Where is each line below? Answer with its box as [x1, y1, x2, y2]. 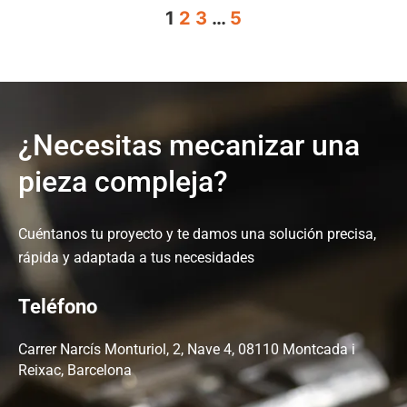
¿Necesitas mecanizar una [18, 128, 360, 164]
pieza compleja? [18, 164, 228, 200]
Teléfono [18, 294, 97, 318]
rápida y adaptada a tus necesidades [18, 249, 254, 267]
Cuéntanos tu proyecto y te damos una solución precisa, [18, 225, 376, 243]
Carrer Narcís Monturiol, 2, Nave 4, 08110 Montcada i [18, 340, 355, 358]
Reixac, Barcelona [18, 361, 132, 379]
